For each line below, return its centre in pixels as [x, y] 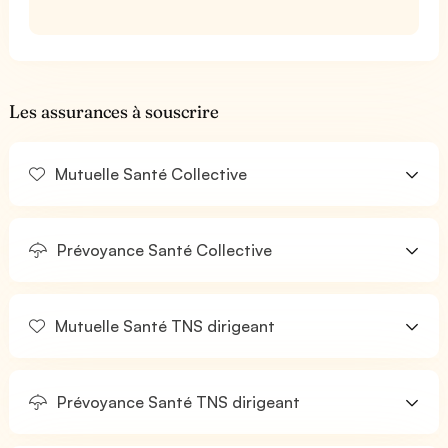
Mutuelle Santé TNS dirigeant [163, 326]
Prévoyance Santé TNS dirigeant [177, 402]
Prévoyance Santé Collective [163, 250]
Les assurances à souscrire [114, 111]
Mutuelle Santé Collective [149, 174]
